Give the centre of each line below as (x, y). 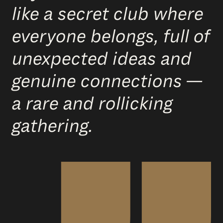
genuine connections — (107, 82)
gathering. (53, 126)
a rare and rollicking (92, 104)
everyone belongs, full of (111, 37)
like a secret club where (108, 14)
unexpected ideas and (102, 59)
